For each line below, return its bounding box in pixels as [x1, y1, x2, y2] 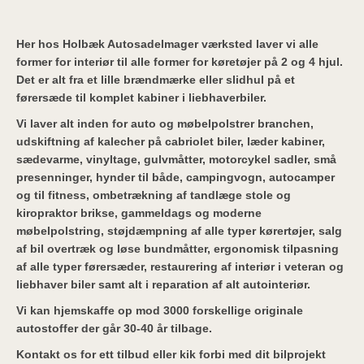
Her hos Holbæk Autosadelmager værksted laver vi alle [16, 37, 318, 50]
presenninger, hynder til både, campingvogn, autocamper [16, 171, 335, 184]
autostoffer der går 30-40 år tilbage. [16, 322, 212, 335]
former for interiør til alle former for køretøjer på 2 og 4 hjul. [16, 55, 343, 68]
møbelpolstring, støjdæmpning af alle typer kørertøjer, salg [16, 224, 342, 237]
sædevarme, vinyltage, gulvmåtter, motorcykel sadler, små [16, 153, 336, 166]
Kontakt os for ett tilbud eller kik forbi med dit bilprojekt [16, 348, 326, 361]
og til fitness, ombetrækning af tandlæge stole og [16, 188, 291, 201]
